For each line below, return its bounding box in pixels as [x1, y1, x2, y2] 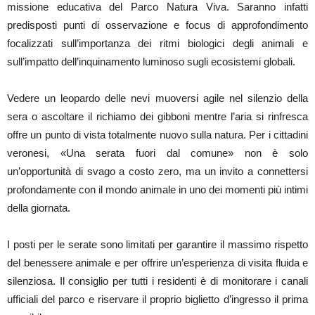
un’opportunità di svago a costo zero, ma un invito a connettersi [7, 165, 308, 177]
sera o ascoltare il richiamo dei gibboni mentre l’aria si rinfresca [7, 110, 308, 122]
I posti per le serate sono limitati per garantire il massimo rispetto [7, 238, 308, 250]
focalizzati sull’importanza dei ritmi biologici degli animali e [7, 37, 308, 49]
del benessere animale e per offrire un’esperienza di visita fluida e [7, 256, 308, 269]
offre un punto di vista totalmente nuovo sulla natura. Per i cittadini [7, 128, 308, 141]
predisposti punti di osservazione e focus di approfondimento [7, 18, 308, 31]
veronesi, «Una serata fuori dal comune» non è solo [7, 146, 308, 159]
